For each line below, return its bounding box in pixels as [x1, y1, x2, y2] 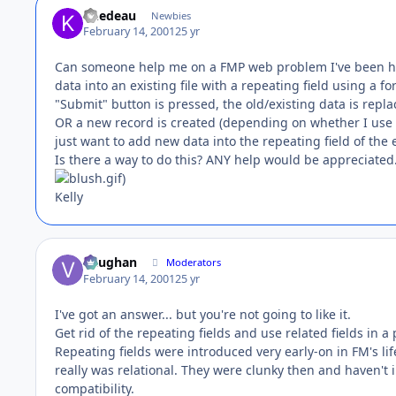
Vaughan [83, 254, 138, 271]
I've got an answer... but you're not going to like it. [55, 305, 351, 323]
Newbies [150, 8, 191, 22]
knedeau [83, 6, 137, 24]
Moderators [166, 255, 222, 270]
